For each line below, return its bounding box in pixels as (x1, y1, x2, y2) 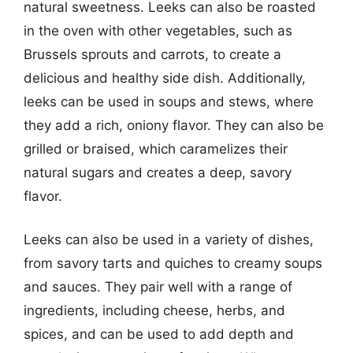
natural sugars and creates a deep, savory (24, 164, 292, 180)
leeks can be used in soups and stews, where (24, 93, 314, 110)
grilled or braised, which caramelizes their (24, 140, 288, 157)
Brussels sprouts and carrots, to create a (24, 46, 281, 62)
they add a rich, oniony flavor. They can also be (24, 117, 324, 133)
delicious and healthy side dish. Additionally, (24, 69, 306, 86)
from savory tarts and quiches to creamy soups (24, 255, 322, 271)
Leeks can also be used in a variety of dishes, (24, 232, 314, 247)
